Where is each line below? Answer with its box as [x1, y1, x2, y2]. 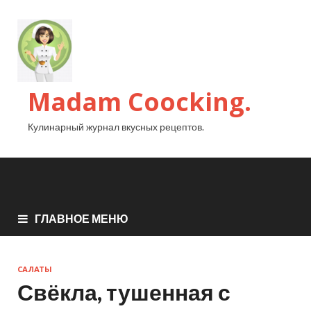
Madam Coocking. [28, 85, 251, 119]
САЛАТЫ [17, 265, 52, 274]
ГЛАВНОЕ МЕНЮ [35, 212, 128, 226]
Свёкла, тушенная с [17, 278, 230, 306]
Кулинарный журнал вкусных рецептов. [28, 121, 204, 133]
